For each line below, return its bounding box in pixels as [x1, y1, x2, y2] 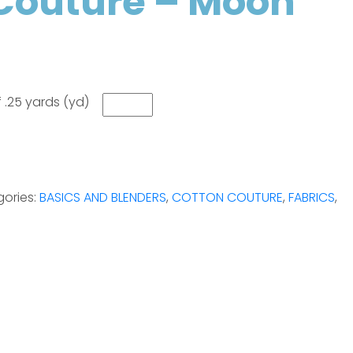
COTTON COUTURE [172, 188, 284, 207]
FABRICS [288, 188, 336, 207]
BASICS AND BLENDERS [39, 188, 167, 207]
